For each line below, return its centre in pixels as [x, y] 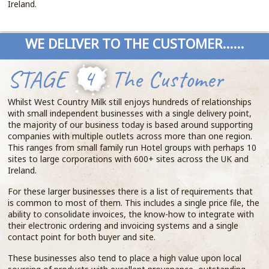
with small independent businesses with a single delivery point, [130, 113]
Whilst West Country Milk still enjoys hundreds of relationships [130, 102]
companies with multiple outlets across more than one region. [130, 136]
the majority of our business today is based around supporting [131, 125]
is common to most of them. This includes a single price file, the [134, 203]
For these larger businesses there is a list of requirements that [131, 191]
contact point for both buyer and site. [82, 237]
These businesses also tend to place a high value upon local [125, 258]
